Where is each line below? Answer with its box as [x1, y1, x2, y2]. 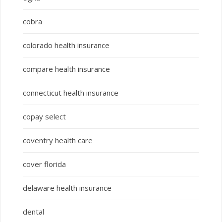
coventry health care [22, 135, 93, 146]
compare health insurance [22, 64, 110, 74]
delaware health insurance [22, 183, 111, 193]
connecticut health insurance [22, 88, 118, 98]
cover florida [22, 159, 66, 169]
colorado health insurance [22, 40, 110, 51]
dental [22, 207, 44, 217]
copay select [22, 111, 66, 122]
